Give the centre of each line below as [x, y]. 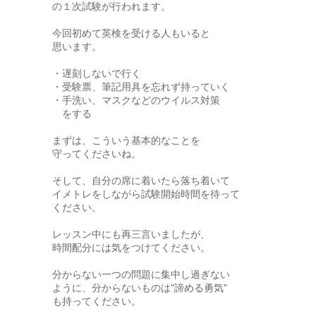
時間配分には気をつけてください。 [131, 248]
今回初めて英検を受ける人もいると [131, 33]
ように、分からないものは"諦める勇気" [140, 288]
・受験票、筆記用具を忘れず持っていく [141, 87]
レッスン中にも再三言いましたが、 [131, 234]
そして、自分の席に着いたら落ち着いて [141, 181]
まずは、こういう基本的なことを [126, 140]
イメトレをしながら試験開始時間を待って [146, 194]
